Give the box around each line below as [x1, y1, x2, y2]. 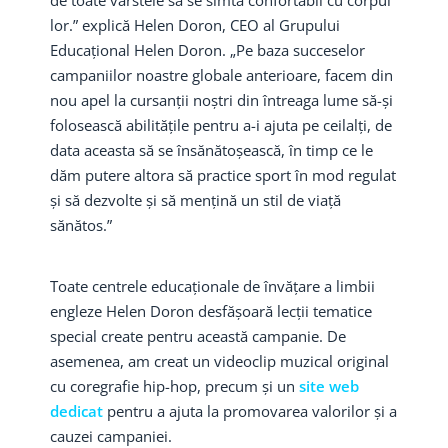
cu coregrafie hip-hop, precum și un [50, 375, 299, 396]
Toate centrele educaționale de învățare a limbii [50, 275, 375, 296]
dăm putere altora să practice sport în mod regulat [50, 164, 396, 185]
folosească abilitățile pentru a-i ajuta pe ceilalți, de [50, 114, 392, 135]
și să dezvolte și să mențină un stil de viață [50, 189, 341, 210]
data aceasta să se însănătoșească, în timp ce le [50, 139, 373, 160]
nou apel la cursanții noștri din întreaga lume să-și [50, 89, 393, 110]
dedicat [50, 400, 103, 421]
